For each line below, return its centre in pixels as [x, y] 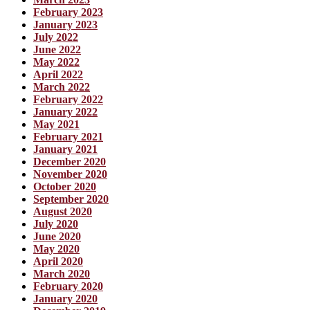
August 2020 [63, 212]
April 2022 [58, 75]
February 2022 [68, 100]
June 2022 [57, 50]
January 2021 [65, 149]
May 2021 [56, 125]
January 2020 [65, 299]
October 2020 [65, 187]
